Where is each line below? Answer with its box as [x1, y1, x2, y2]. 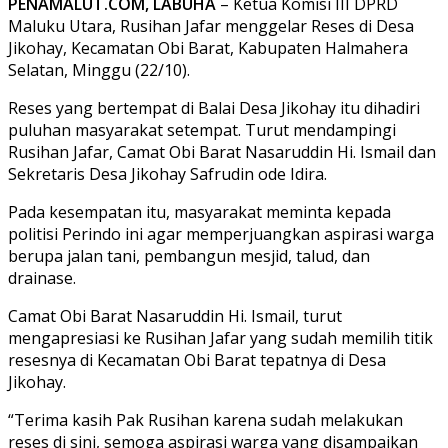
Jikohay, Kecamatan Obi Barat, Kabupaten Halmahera [8, 36, 408, 59]
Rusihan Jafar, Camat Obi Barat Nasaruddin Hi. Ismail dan [8, 140, 436, 163]
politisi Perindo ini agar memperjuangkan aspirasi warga [8, 222, 434, 245]
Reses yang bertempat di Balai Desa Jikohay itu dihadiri [8, 96, 420, 119]
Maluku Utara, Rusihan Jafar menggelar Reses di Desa [8, 14, 414, 37]
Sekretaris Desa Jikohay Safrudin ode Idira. [8, 162, 331, 185]
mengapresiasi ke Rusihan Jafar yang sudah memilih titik [8, 326, 433, 349]
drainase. [8, 266, 76, 289]
